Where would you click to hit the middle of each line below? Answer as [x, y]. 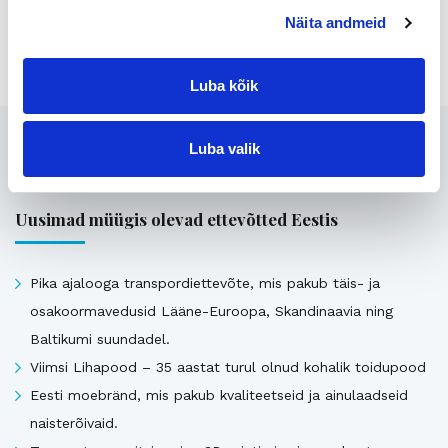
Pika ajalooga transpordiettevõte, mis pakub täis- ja [205, 283]
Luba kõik [224, 85]
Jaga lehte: [44, 32]
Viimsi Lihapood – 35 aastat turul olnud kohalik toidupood [228, 367]
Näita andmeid [336, 22]
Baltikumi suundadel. [100, 339]
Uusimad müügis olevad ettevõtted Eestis [176, 219]
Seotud [47, 142]
